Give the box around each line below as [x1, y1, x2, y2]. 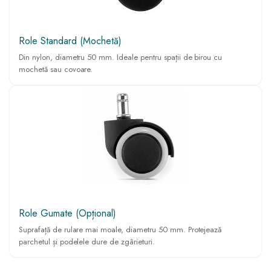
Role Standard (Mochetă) [19, 34, 122, 48]
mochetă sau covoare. [19, 64, 93, 76]
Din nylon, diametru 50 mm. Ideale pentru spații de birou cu [19, 51, 223, 64]
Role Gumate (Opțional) [19, 206, 116, 221]
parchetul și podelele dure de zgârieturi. [19, 236, 155, 248]
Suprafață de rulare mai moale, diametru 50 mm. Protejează [19, 224, 222, 236]
